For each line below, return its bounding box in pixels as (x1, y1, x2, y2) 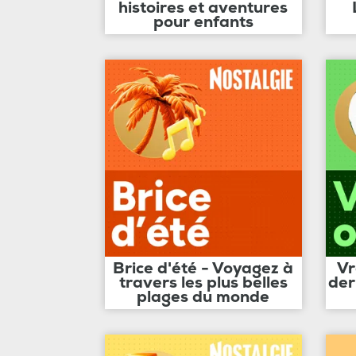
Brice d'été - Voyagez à (113, 257, 294, 278)
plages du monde (137, 286, 270, 307)
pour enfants (153, 12, 253, 33)
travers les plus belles (118, 272, 288, 292)
